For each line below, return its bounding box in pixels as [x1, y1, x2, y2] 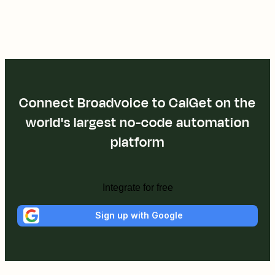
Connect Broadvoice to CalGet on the [19, 93, 256, 113]
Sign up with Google [95, 210, 183, 221]
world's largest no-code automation [25, 112, 250, 133]
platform [110, 132, 165, 152]
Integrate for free [102, 182, 173, 193]
